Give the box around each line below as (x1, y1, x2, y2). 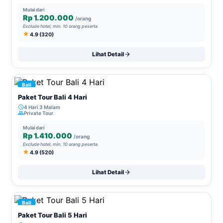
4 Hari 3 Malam (24, 104, 60, 110)
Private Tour (24, 110, 53, 116)
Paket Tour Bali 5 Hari (18, 211, 87, 219)
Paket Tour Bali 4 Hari (18, 93, 87, 101)
